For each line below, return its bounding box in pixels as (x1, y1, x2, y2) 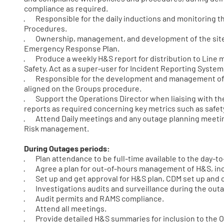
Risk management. (24, 123, 89, 133)
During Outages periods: (24, 143, 110, 153)
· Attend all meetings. (24, 203, 106, 213)
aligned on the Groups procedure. (24, 83, 141, 93)
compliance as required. (24, 3, 108, 13)
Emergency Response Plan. (24, 43, 119, 53)
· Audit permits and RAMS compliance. (24, 193, 164, 203)
